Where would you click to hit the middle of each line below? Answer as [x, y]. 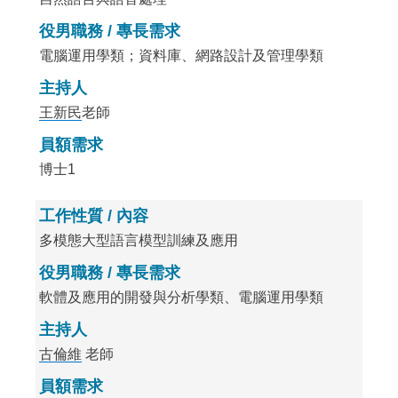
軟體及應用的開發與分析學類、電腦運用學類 [182, 297]
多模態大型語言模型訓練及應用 [139, 240]
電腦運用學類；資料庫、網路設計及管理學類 [182, 56]
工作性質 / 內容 [94, 216]
